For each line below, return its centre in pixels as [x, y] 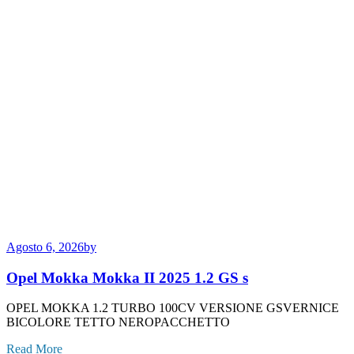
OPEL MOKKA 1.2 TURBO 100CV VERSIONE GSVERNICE [173, 308]
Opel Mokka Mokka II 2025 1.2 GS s [127, 277]
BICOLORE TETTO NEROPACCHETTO [118, 322]
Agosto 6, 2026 [45, 247]
